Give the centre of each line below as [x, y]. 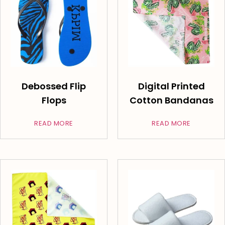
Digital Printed [171, 86]
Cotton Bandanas [171, 100]
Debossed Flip [54, 86]
